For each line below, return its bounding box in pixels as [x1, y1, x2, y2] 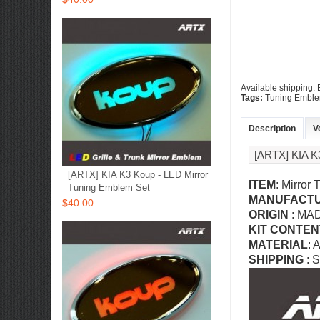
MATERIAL [249, 239, 308, 251]
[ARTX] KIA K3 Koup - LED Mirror [68, 169, 208, 180]
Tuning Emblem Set [68, 182, 150, 193]
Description [249, 124, 296, 134]
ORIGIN [249, 209, 289, 221]
